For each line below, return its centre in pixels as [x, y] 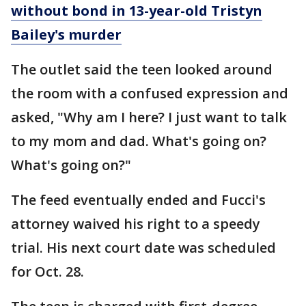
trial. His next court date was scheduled [143, 248]
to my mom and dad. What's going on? [139, 141]
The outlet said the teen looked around [142, 70]
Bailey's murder [66, 35]
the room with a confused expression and [150, 94]
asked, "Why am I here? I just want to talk [149, 117]
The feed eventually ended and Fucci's [138, 200]
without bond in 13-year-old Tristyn [137, 11]
